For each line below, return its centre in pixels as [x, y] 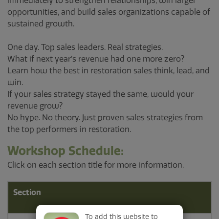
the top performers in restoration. [69, 129]
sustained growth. [41, 24]
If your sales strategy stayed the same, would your [100, 94]
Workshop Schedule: [67, 151]
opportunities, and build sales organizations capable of [109, 12]
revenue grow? [35, 106]
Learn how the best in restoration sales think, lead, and [109, 71]
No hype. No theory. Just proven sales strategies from [105, 118]
